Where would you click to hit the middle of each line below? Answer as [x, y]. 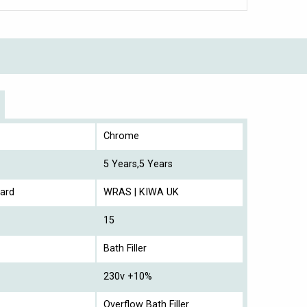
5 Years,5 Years [138, 164]
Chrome [121, 136]
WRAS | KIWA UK [141, 193]
